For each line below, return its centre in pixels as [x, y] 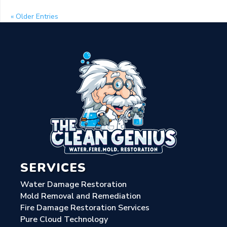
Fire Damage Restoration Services [85, 208]
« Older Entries [34, 17]
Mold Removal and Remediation [81, 196]
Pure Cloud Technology [64, 220]
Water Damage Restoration [73, 185]
